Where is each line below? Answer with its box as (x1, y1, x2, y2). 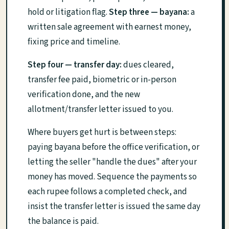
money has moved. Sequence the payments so (28, 171, 197, 184)
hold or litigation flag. (28, 6, 109, 19)
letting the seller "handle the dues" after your (28, 156, 197, 169)
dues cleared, (122, 59, 174, 72)
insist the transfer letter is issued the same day (28, 200, 200, 213)
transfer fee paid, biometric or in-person (28, 74, 176, 86)
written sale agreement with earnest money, (28, 21, 191, 34)
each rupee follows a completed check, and (28, 186, 187, 198)
